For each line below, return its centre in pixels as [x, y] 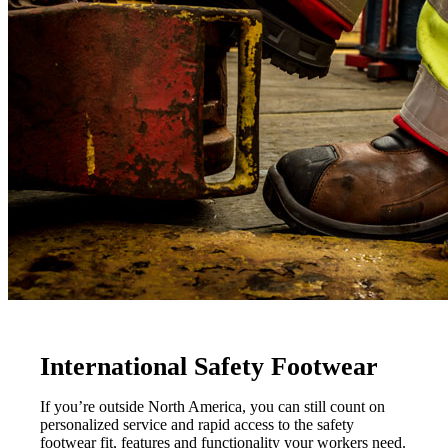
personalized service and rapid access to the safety [197, 424]
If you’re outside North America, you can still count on [212, 406]
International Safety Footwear [209, 366]
